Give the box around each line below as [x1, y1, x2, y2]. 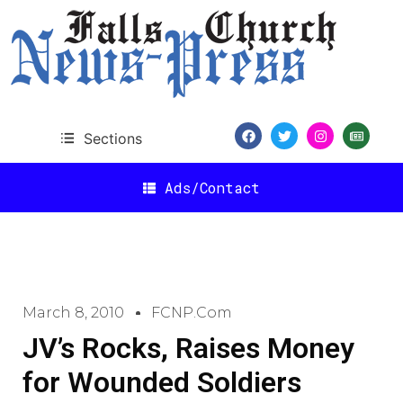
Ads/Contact [165, 177, 260, 197]
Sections [83, 129, 142, 148]
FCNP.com [151, 304, 232, 321]
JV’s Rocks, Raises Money [22, 331, 354, 365]
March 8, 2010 [22, 304, 124, 321]
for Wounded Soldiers [22, 365, 301, 399]
